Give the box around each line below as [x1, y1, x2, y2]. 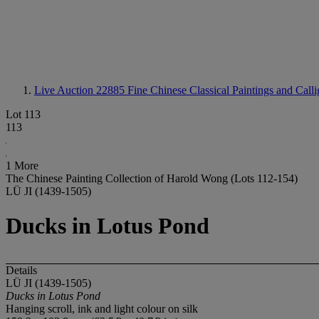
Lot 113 [6, 108, 41, 120]
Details [6, 263, 37, 276]
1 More [6, 159, 38, 172]
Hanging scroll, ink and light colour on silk [6, 302, 198, 315]
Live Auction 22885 [34, 84, 127, 96]
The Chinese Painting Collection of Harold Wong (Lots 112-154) [6, 172, 298, 184]
